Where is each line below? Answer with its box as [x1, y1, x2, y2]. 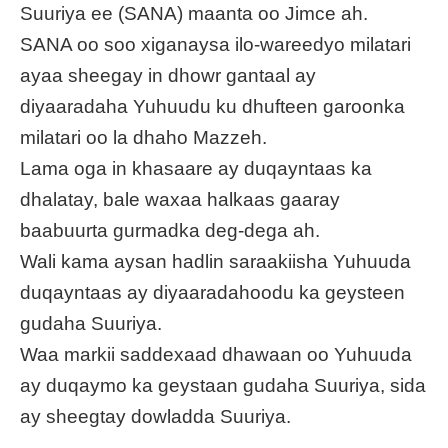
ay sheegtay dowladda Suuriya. [20, 405, 291, 427]
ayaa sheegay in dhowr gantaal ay [20, 64, 316, 86]
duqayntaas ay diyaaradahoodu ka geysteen [20, 281, 405, 303]
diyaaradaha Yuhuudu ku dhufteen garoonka [20, 95, 405, 117]
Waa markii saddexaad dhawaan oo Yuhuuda [20, 343, 412, 365]
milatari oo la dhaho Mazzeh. [20, 126, 267, 148]
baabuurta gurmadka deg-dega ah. [20, 219, 320, 241]
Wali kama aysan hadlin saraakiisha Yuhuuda [20, 250, 411, 272]
